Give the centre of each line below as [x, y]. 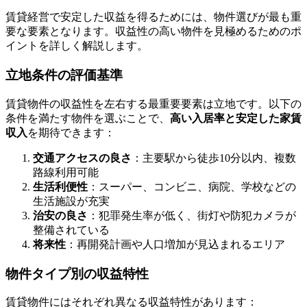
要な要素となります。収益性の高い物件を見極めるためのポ [153, 32]
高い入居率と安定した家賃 [236, 118]
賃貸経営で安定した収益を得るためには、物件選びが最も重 [153, 17]
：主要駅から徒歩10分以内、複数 [214, 158]
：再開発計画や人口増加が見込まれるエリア [175, 244]
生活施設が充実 [71, 201]
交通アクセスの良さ [82, 158]
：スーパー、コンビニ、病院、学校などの [192, 186]
